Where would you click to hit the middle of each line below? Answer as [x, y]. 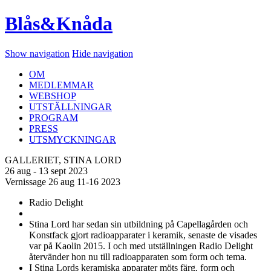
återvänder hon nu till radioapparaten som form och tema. [138, 256]
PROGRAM [54, 117]
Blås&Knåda [59, 24]
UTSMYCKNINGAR [73, 139]
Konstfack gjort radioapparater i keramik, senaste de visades [143, 235]
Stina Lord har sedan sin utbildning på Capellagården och [139, 224]
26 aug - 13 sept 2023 [46, 171]
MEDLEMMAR [61, 85]
